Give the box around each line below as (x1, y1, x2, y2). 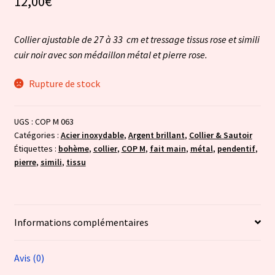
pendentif (217, 143, 255, 155)
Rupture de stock (29, 77, 101, 90)
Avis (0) (14, 251, 44, 264)
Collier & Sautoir (188, 130, 252, 141)
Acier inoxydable (60, 130, 124, 141)
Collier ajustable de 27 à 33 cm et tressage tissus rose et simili (14, 33, 260, 45)
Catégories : (14, 130, 61, 141)
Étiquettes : (14, 143, 58, 155)
